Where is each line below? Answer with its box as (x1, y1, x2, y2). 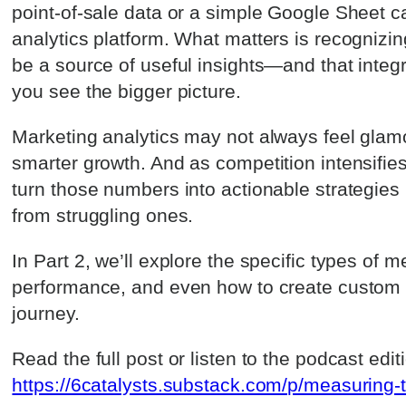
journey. (12, 303, 80, 324)
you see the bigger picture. (12, 80, 241, 101)
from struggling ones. (12, 204, 194, 226)
